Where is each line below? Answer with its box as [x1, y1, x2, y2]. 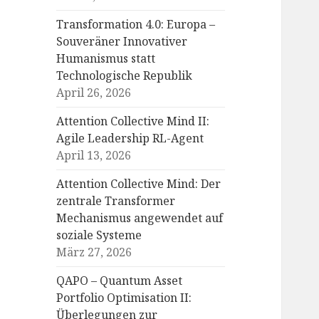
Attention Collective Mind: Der [56, 176, 221, 192]
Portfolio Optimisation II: [56, 290, 192, 306]
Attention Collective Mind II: [56, 113, 210, 130]
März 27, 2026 [56, 244, 132, 261]
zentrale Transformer [56, 193, 176, 209]
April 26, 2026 [56, 85, 132, 101]
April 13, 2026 [56, 147, 132, 164]
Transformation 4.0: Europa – [56, 16, 216, 33]
